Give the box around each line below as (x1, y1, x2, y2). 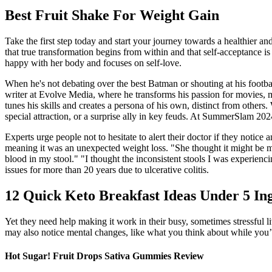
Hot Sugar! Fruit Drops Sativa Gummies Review (5, 250, 204, 261)
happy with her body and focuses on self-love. (5, 57, 182, 68)
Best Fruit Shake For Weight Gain (5, 7, 219, 23)
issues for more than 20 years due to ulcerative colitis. (5, 164, 209, 175)
